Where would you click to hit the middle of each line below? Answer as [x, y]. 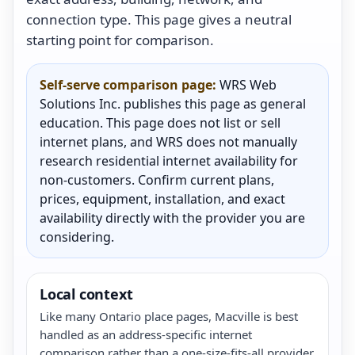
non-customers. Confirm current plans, [157, 179]
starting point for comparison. [120, 40]
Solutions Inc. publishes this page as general [173, 103]
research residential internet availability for [169, 160]
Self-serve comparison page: [128, 84]
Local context [86, 294]
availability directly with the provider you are [172, 218]
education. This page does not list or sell [160, 122]
